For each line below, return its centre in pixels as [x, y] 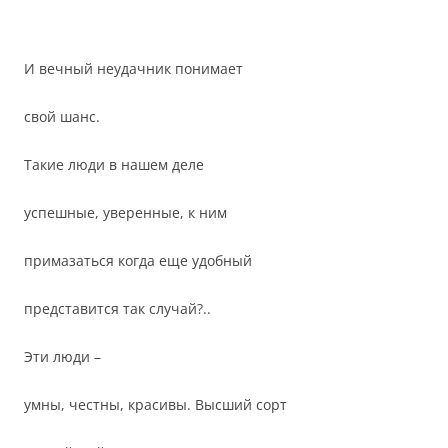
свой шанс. [62, 116]
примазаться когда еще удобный [138, 260]
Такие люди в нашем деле [114, 164]
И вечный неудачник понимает [133, 68]
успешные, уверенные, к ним [125, 212]
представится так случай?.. [117, 308]
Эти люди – [62, 356]
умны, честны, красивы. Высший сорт [155, 404]
